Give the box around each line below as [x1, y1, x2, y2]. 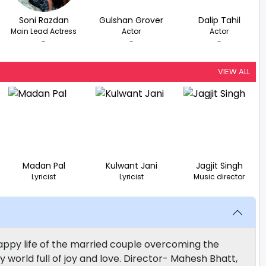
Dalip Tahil [198, 14, 240, 27]
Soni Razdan [18, 14, 69, 27]
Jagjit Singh [195, 160, 243, 172]
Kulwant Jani [105, 160, 157, 172]
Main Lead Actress [11, 26, 77, 37]
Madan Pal [22, 160, 65, 172]
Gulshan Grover [99, 14, 164, 27]
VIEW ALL [218, 66, 250, 78]
